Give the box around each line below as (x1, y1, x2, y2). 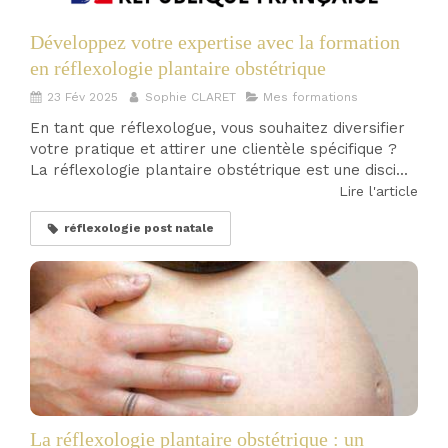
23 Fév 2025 (47, 90, 118, 105)
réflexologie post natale (64, 221, 214, 236)
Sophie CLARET (145, 90, 236, 105)
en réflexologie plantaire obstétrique (30, 57, 326, 80)
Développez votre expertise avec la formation (30, 31, 400, 54)
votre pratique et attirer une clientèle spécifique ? (30, 140, 397, 159)
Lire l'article (339, 183, 418, 200)
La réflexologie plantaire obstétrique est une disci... (30, 161, 408, 180)
